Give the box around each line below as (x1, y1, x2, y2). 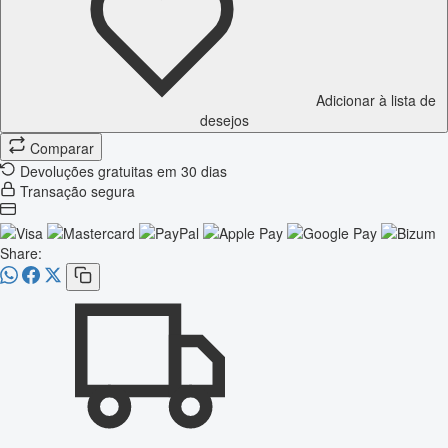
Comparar (30, 137, 94, 158)
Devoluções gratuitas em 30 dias (20, 160, 227, 181)
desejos (199, 109, 249, 130)
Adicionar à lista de (316, 89, 436, 110)
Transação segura (20, 180, 135, 201)
